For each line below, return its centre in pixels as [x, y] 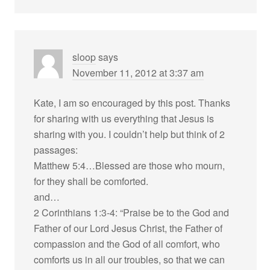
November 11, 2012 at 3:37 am [138, 73]
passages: [56, 150]
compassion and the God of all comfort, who [127, 244]
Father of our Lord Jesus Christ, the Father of [128, 228]
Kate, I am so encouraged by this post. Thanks [132, 103]
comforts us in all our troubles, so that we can [130, 259]
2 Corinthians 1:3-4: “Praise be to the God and [132, 212]
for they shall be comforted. [91, 181]
